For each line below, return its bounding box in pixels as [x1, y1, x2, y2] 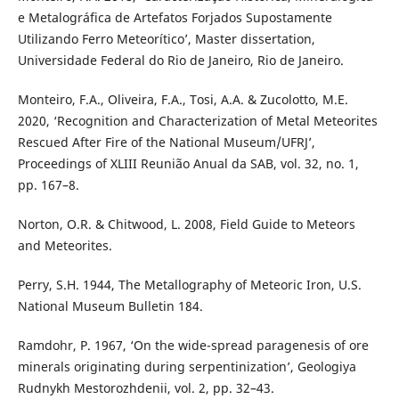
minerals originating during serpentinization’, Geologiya [17, 358, 356, 376]
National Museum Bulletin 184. [17, 297, 203, 315]
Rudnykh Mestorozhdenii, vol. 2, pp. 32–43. [17, 379, 274, 397]
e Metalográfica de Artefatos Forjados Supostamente [17, 9, 332, 27]
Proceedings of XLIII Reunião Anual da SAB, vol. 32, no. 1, [17, 155, 359, 173]
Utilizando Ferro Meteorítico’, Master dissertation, [17, 30, 315, 48]
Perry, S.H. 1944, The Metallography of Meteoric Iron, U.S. [17, 276, 362, 294]
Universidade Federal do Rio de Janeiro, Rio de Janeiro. [17, 52, 344, 69]
